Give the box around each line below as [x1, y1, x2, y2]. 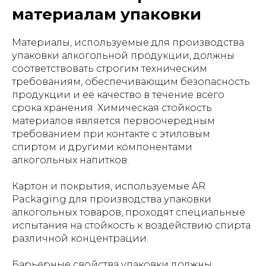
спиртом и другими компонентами [12, 141, 192, 153]
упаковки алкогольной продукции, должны [12, 50, 235, 61]
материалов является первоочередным [12, 115, 215, 126]
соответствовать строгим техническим [12, 63, 207, 74]
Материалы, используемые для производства [12, 37, 244, 48]
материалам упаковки [12, 5, 201, 24]
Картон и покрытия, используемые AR [12, 180, 205, 192]
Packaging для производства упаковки [12, 194, 211, 205]
